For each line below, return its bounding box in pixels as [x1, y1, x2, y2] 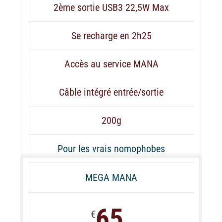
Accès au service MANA [64, 57, 159, 70]
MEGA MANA [85, 171, 137, 183]
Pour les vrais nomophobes [57, 142, 165, 155]
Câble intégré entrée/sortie [59, 86, 164, 98]
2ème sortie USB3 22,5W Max [54, 1, 169, 13]
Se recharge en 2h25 [71, 29, 152, 42]
